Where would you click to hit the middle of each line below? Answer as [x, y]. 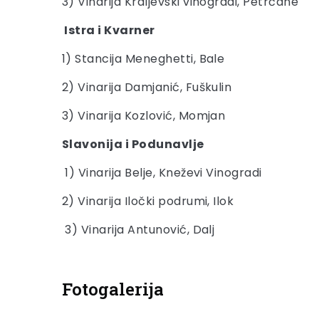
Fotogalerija [113, 289]
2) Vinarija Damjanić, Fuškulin [147, 87]
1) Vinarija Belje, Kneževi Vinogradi [162, 173]
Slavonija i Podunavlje [133, 144]
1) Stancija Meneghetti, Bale [143, 59]
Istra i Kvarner [109, 30]
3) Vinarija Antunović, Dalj [138, 230]
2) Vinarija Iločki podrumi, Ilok [148, 201]
